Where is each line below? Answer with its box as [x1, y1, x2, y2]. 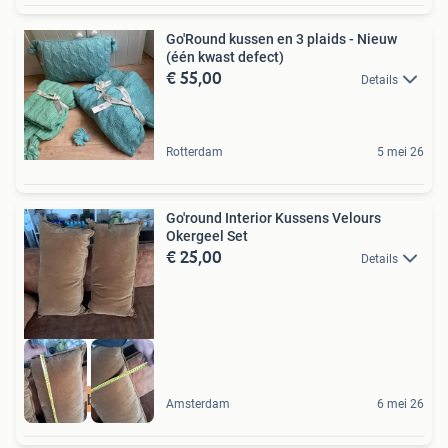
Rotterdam [166, 144, 223, 159]
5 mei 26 [377, 144, 424, 159]
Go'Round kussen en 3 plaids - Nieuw [166, 30, 397, 47]
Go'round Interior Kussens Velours [166, 209, 381, 226]
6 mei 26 [377, 397, 424, 412]
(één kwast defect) [166, 48, 284, 65]
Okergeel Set [166, 227, 248, 244]
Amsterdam [166, 397, 230, 412]
